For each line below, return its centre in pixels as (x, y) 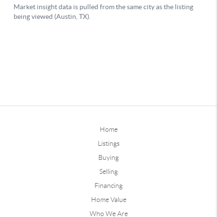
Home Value (108, 199)
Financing (108, 185)
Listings (108, 143)
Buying (108, 157)
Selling (108, 171)
